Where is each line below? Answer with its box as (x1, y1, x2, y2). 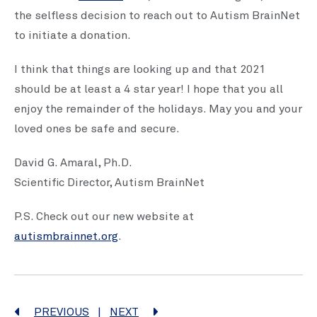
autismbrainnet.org (14, 231, 118, 242)
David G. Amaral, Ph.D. (14, 157, 132, 168)
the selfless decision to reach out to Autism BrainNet (14, 10, 300, 21)
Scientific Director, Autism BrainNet (14, 177, 207, 188)
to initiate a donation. (14, 30, 131, 41)
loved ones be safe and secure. (14, 123, 180, 134)
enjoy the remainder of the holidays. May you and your (14, 103, 302, 115)
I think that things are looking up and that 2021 (14, 64, 265, 75)
